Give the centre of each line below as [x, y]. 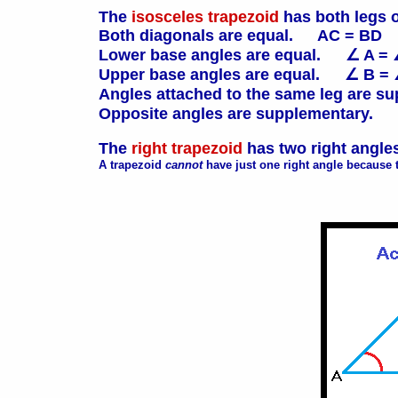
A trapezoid [132, 164]
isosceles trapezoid [205, 16]
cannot [184, 164]
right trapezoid [187, 148]
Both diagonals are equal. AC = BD [240, 35]
